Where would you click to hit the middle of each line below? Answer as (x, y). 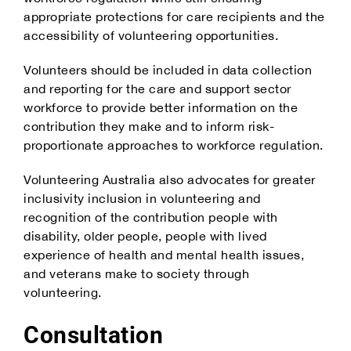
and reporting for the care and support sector (157, 88)
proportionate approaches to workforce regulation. (174, 145)
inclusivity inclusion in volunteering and (142, 198)
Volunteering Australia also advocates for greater (170, 179)
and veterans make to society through (136, 273)
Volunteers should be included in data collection (168, 69)
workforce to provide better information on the (161, 107)
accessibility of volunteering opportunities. (151, 35)
